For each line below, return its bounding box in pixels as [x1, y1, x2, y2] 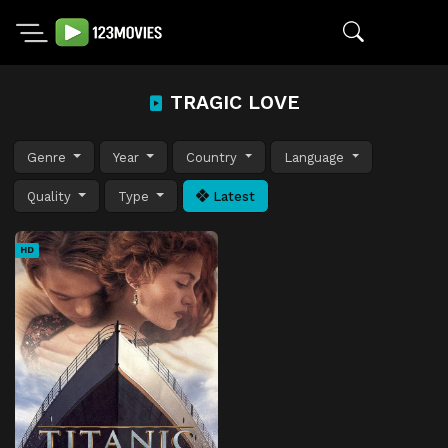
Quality [27, 188, 75, 204]
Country [186, 149, 242, 165]
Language [284, 149, 349, 165]
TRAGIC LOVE [164, 91, 300, 114]
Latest [209, 188, 256, 204]
